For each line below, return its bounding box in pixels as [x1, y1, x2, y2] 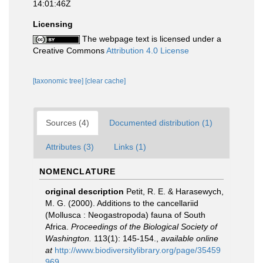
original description [45, 187, 124, 196]
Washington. [45, 234, 92, 243]
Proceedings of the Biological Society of [71, 222, 217, 231]
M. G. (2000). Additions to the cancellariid [45, 198, 198, 208]
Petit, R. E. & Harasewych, [126, 187, 224, 196]
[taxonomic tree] [33, 77, 85, 85]
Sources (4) [46, 118, 89, 127]
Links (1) [114, 142, 146, 151]
